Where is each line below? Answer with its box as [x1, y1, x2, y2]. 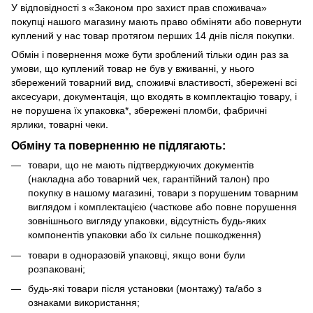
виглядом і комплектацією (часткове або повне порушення [28, 201, 297, 213]
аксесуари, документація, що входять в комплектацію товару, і [11, 90, 297, 102]
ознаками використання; [28, 297, 140, 309]
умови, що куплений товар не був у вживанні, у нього [11, 62, 254, 74]
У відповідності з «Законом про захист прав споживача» [11, 1, 267, 13]
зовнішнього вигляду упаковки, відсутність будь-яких [28, 215, 266, 227]
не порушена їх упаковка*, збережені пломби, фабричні [11, 104, 267, 116]
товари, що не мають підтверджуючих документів [28, 159, 254, 171]
